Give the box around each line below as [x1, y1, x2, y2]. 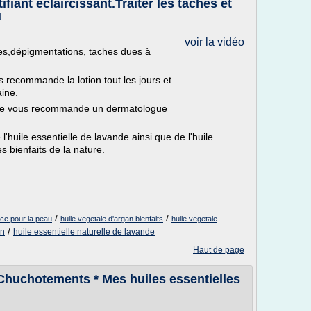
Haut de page [193, 245, 244, 255]
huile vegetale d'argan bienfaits [60, 215, 163, 223]
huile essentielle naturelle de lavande [13, 227, 155, 237]
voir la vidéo [185, 36, 244, 48]
